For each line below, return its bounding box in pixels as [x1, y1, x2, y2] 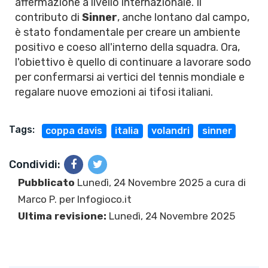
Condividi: [9, 158, 60, 171]
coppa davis [45, 125, 103, 136]
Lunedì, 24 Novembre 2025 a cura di [75, 176, 246, 188]
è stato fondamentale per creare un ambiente [15, 26, 240, 39]
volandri [151, 125, 190, 136]
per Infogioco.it [57, 193, 132, 205]
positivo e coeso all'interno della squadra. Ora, [15, 41, 240, 54]
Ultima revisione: [18, 210, 106, 222]
